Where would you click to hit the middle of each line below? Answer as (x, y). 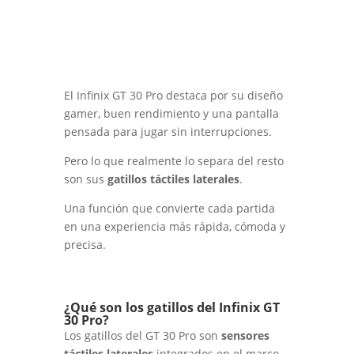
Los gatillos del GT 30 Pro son (142, 336)
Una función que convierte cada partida (169, 209)
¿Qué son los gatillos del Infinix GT (171, 308)
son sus (85, 179)
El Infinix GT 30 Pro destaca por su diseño (173, 96)
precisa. (85, 245)
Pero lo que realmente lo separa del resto (173, 161)
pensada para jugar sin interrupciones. (168, 132)
